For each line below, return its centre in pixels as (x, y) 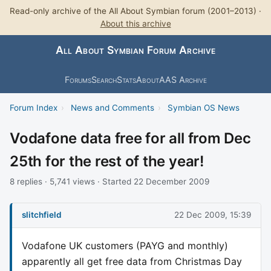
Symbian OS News (203, 107)
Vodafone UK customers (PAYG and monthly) (125, 245)
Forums (78, 79)
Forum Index (34, 107)
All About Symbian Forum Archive (135, 50)
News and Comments (112, 107)
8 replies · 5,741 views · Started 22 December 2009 (109, 181)
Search (104, 79)
